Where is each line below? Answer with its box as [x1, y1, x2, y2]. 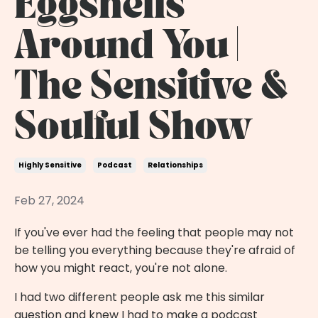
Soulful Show [14, 108, 253, 149]
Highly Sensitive [18, 159, 82, 170]
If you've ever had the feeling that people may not [14, 224, 294, 241]
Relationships [148, 159, 203, 170]
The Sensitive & [14, 67, 289, 109]
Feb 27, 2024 [14, 192, 84, 209]
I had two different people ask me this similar [14, 288, 265, 305]
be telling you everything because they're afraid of [14, 241, 295, 258]
